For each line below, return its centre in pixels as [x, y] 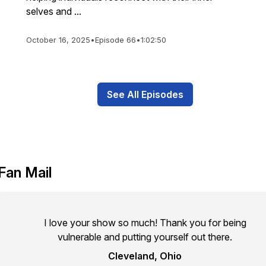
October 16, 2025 [58, 40]
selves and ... [54, 11]
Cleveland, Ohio [145, 256]
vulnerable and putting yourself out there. [145, 237]
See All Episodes [145, 94]
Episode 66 [115, 40]
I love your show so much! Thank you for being [145, 223]
